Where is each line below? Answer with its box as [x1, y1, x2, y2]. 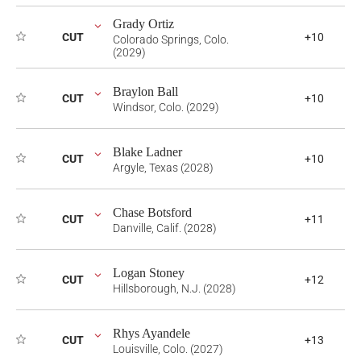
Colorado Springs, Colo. [113, 33, 229, 46]
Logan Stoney [113, 266, 185, 280]
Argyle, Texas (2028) [113, 161, 214, 174]
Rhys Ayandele [113, 326, 190, 340]
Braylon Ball [113, 85, 178, 98]
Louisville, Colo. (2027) [113, 342, 223, 355]
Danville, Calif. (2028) [113, 222, 217, 234]
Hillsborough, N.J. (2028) [113, 282, 236, 295]
